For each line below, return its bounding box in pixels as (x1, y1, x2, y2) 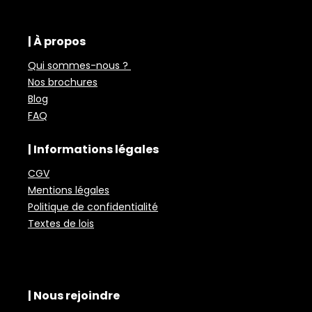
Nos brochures (28, 75, 97, 89)
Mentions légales (28, 182, 109, 197)
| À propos (28, 33, 86, 49)
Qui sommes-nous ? (28, 58, 131, 72)
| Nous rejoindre (28, 287, 120, 304)
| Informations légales (28, 141, 159, 157)
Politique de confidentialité (28, 199, 158, 214)
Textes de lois (28, 216, 94, 231)
